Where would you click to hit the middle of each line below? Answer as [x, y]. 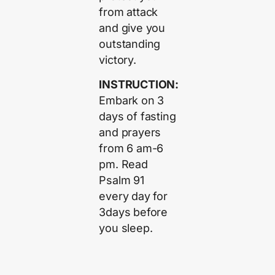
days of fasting [137, 117]
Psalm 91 [122, 180]
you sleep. [126, 228]
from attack [129, 12]
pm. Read [123, 165]
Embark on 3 [132, 101]
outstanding [130, 44]
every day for [133, 196]
